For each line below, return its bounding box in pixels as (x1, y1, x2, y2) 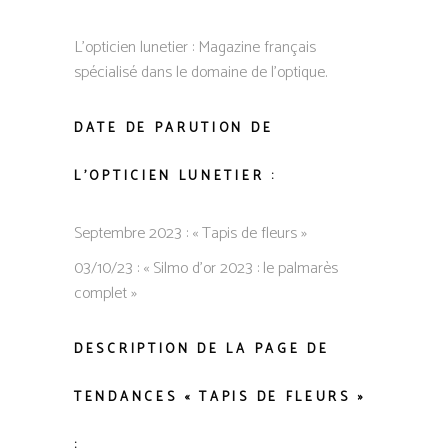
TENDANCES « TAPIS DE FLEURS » (74, 386, 367, 408)
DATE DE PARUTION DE (74, 117, 274, 139)
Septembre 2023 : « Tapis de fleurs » (74, 219, 307, 247)
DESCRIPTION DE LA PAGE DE (74, 338, 330, 360)
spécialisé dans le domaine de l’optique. (74, 58, 327, 86)
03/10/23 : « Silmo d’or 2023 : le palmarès (74, 254, 338, 282)
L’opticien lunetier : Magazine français (74, 33, 316, 61)
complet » (74, 279, 137, 307)
